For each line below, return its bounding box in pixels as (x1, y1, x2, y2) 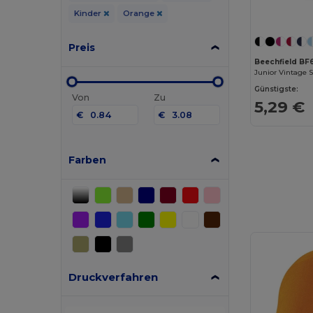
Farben (68, 153, 107, 166)
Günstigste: (254, 85, 299, 94)
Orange (122, 8, 156, 18)
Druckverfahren (68, 270, 159, 284)
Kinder (73, 8, 103, 18)
